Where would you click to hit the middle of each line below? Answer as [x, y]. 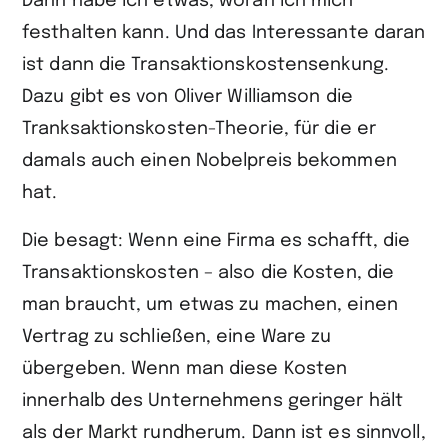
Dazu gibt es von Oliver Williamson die [187, 97]
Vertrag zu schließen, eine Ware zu [177, 337]
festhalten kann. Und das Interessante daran [224, 33]
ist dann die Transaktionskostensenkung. [205, 65]
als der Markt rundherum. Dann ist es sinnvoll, [224, 433]
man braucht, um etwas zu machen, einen [210, 305]
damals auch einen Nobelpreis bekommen [209, 161]
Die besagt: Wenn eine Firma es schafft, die [216, 241]
